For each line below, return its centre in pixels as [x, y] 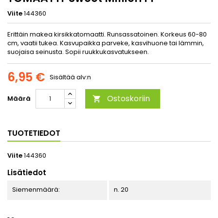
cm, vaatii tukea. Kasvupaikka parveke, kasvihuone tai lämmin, [106, 43]
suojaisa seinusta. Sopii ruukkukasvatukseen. [78, 52]
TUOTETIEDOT [34, 133]
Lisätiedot [27, 173]
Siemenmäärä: [36, 190]
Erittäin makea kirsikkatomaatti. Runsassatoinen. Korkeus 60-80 [107, 35]
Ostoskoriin [128, 99]
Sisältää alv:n [70, 77]
